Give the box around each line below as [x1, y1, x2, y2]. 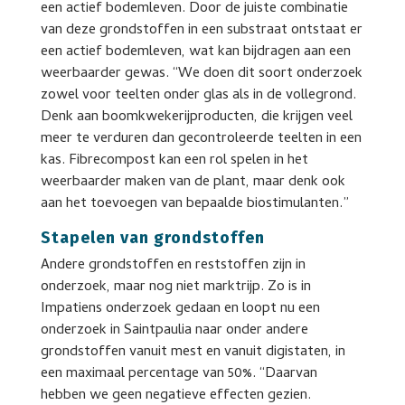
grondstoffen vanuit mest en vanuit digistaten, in [40, 340, 345, 364]
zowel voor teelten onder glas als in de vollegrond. [40, 83, 356, 108]
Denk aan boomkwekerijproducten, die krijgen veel [40, 105, 353, 129]
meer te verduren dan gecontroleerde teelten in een [40, 127, 362, 151]
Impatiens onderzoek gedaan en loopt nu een [40, 297, 320, 321]
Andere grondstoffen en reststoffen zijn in [40, 253, 306, 278]
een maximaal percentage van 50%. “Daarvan [40, 362, 317, 386]
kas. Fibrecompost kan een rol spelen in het [40, 148, 308, 173]
